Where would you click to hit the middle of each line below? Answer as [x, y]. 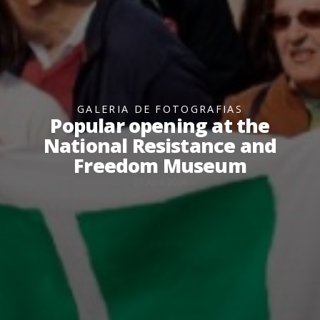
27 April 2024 [160, 182]
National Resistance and [160, 145]
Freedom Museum [160, 165]
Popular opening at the [160, 125]
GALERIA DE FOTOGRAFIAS [160, 109]
